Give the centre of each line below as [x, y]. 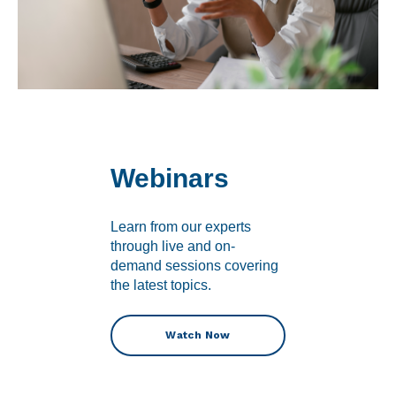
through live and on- [172, 246]
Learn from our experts [180, 226]
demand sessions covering [194, 265]
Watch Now [198, 335]
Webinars [169, 179]
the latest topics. [160, 285]
